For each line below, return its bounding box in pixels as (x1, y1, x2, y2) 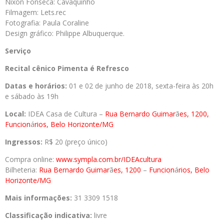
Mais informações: (5, 193, 72, 202)
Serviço (5, 46, 31, 55)
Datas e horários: (5, 81, 67, 90)
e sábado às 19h (5, 91, 58, 101)
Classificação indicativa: (5, 210, 92, 220)
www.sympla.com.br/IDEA (56, 154, 139, 164)
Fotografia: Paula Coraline (5, 18, 89, 27)
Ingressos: (5, 137, 42, 146)
